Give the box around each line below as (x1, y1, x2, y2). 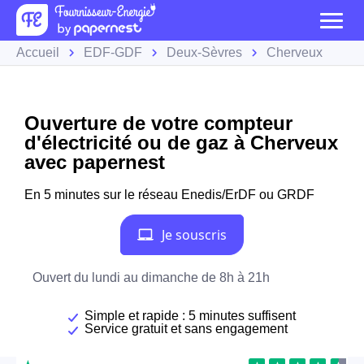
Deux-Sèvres (167, 45, 242, 59)
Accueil (16, 45, 59, 59)
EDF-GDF (84, 45, 142, 59)
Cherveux (266, 45, 323, 59)
